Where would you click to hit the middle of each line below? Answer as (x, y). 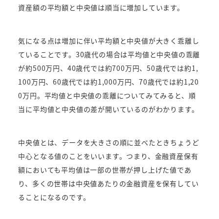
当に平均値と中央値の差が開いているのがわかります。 (109, 109)
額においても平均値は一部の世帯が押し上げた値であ (105, 170)
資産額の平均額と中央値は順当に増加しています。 (101, 8)
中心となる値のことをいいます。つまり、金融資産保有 (108, 156)
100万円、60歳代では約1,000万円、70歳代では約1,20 (109, 82)
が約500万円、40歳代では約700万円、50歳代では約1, (108, 68)
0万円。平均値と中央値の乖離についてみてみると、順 (107, 96)
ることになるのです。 (54, 197)
